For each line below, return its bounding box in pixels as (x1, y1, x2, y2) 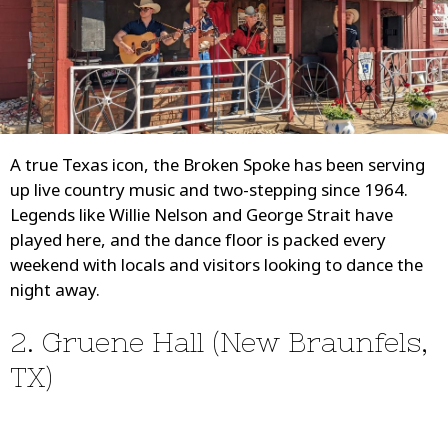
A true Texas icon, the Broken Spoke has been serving (10, 156, 425, 180)
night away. (10, 281, 100, 305)
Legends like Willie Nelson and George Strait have (10, 206, 393, 230)
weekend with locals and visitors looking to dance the (10, 256, 423, 280)
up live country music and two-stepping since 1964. (10, 181, 408, 205)
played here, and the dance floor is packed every (10, 231, 386, 255)
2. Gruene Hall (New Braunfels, (10, 326, 428, 359)
